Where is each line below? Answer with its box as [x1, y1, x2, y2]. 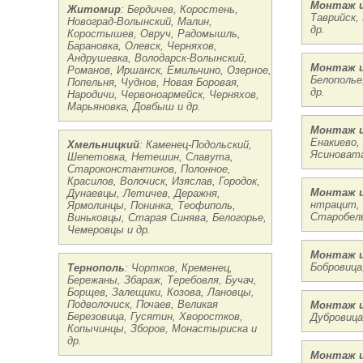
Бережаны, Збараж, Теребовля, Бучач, [67, 274, 257, 286]
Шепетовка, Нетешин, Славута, [67, 151, 233, 163]
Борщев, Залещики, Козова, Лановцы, [67, 286, 254, 298]
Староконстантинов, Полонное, [67, 163, 231, 175]
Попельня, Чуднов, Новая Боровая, [67, 76, 240, 88]
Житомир [67, 3, 121, 15]
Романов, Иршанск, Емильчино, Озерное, [67, 64, 271, 76]
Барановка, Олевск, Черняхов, [67, 40, 217, 52]
